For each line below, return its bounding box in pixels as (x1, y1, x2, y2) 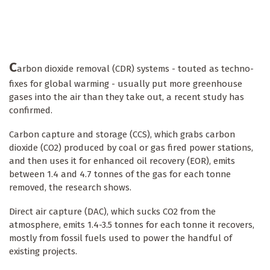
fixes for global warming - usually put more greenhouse (9, 78, 242, 90)
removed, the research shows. (9, 182, 131, 193)
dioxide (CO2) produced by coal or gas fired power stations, (9, 142, 253, 154)
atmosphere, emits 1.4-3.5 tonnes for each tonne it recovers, (9, 219, 254, 231)
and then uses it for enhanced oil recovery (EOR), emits (9, 155, 235, 167)
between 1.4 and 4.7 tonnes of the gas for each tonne (9, 169, 231, 180)
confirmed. (9, 105, 52, 116)
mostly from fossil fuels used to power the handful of (9, 233, 232, 244)
